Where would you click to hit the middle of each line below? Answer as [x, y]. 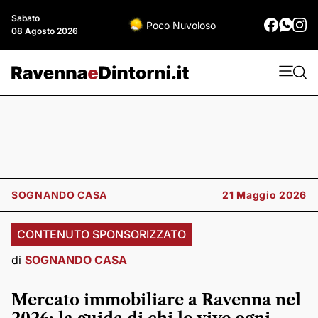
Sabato [26, 18]
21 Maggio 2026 [264, 195]
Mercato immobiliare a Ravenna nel [156, 300]
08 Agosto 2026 [45, 31]
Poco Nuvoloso [181, 25]
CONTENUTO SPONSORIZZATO [102, 234]
